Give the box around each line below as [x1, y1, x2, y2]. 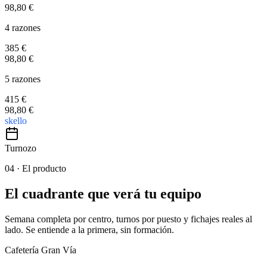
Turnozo [5, 143, 36, 154]
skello [5, 116, 27, 126]
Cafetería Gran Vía [5, 245, 76, 256]
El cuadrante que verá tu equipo [5, 186, 201, 202]
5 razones [5, 74, 41, 85]
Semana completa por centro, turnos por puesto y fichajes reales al [5, 214, 252, 225]
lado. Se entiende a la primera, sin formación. [5, 225, 174, 235]
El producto [22, 163, 66, 174]
